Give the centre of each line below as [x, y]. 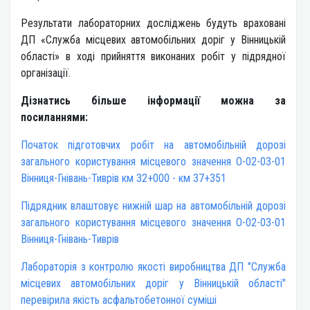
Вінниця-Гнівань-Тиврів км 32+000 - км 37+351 [124, 179]
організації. [46, 73]
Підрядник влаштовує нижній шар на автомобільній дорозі [153, 206]
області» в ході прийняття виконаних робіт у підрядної [153, 57]
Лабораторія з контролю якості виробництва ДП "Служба [153, 267]
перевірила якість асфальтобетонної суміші [119, 300]
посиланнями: [54, 118]
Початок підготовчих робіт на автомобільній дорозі [153, 145]
